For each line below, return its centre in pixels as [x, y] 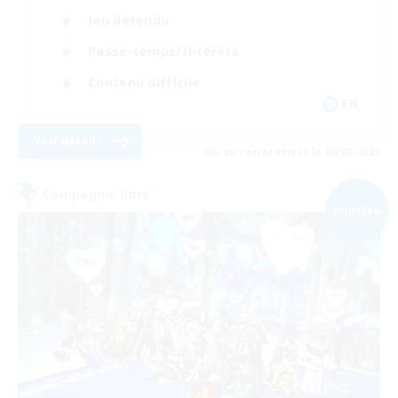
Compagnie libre [97, 195]
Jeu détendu [129, 20]
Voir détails [68, 140]
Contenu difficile [144, 83]
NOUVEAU [357, 210]
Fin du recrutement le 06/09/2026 [292, 151]
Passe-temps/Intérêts [163, 52]
